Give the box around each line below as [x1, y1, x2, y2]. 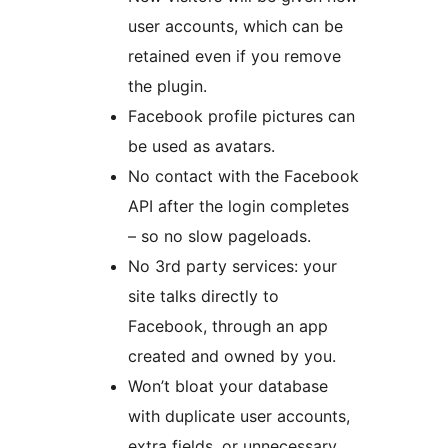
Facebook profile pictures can [128, 106, 355, 127]
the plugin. [128, 76, 207, 97]
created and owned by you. [128, 346, 336, 367]
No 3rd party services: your [128, 256, 337, 277]
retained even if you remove [128, 46, 341, 67]
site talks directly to [128, 286, 279, 307]
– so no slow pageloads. [128, 226, 311, 247]
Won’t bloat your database [128, 376, 328, 397]
